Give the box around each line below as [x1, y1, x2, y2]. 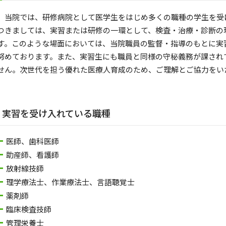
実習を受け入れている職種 [2, 106, 110, 120]
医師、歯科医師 [6, 136, 59, 147]
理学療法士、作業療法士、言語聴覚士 [6, 177, 135, 188]
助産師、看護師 [6, 149, 59, 160]
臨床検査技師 [6, 204, 51, 215]
